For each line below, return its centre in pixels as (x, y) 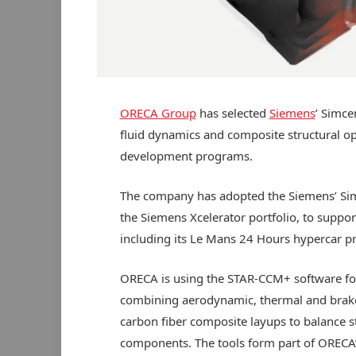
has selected (232, 112)
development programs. (186, 155)
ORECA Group (158, 112)
